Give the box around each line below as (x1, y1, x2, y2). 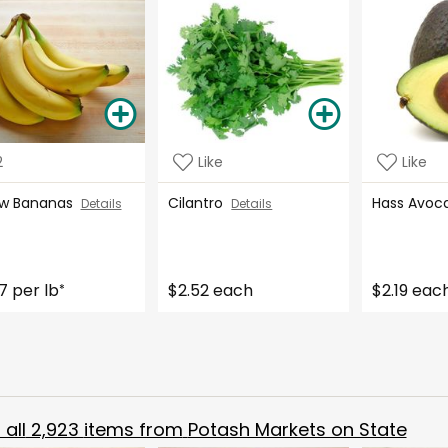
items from (83, 416, 183, 442)
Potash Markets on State (187, 416, 407, 442)
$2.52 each (168, 278, 254, 302)
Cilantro (168, 192, 232, 213)
